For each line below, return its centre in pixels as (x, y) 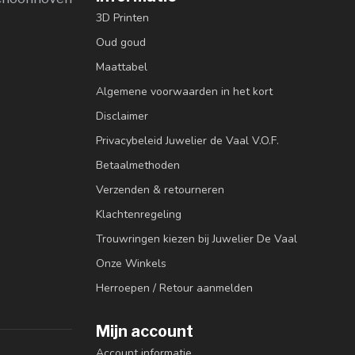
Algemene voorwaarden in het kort (184, 92)
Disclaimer (122, 116)
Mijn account (145, 332)
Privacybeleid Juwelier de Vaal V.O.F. (187, 141)
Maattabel (122, 67)
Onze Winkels (131, 264)
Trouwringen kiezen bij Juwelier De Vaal (197, 239)
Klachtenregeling (139, 215)
